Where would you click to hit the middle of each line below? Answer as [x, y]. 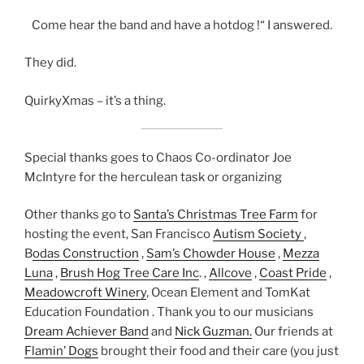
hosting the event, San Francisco [119, 234]
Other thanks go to [79, 215]
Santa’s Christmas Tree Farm [216, 215]
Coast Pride [293, 273]
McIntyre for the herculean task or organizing [153, 177]
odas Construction [86, 254]
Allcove [230, 273]
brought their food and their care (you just [219, 351]
